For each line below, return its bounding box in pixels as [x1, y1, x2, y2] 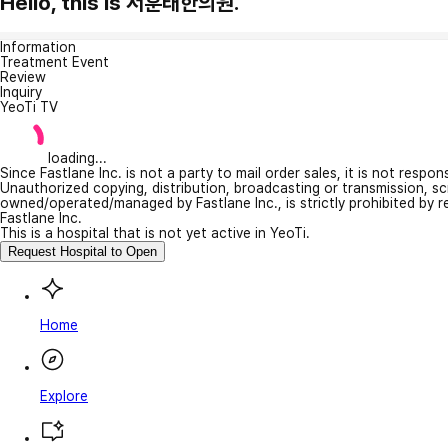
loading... [48, 149, 107, 166]
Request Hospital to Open [8, 243, 157, 259]
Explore [40, 387, 88, 404]
